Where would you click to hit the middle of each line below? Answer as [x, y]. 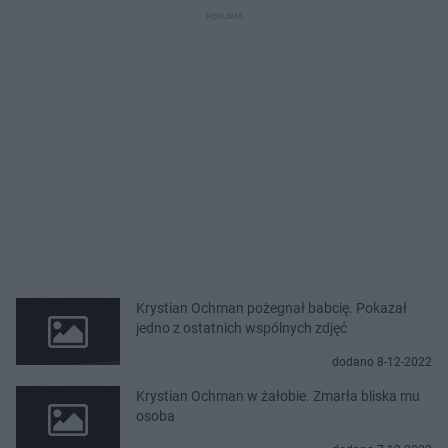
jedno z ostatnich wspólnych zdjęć [241, 327]
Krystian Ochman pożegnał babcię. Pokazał [271, 307]
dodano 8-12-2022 [382, 361]
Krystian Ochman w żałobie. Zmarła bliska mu [278, 395]
